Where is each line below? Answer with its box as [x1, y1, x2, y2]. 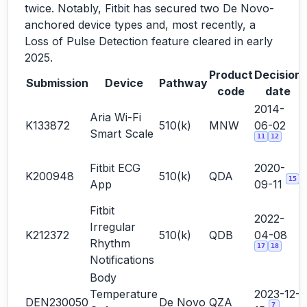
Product [209, 68, 253, 82]
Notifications [90, 253, 154, 267]
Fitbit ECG [90, 161, 140, 175]
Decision [254, 68, 302, 82]
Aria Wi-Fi [90, 110, 141, 124]
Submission [25, 76, 88, 90]
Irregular [90, 220, 136, 234]
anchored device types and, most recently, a [25, 18, 256, 32]
